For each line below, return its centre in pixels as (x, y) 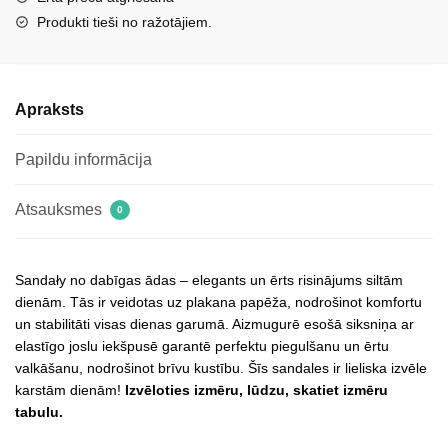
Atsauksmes (60, 210)
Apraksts (49, 110)
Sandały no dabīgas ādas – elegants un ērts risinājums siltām (209, 280)
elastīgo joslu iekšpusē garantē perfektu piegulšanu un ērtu (202, 346)
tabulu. (39, 412)
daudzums (48, 17)
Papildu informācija (83, 160)
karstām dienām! (70, 390)
